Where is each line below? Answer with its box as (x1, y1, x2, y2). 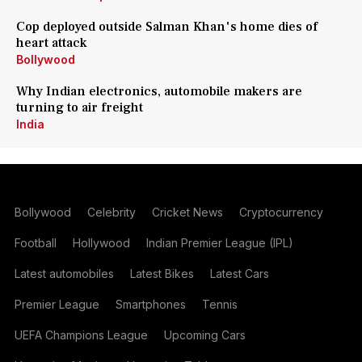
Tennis (201, 297, 238, 311)
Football (14, 236, 57, 250)
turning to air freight (16, 99, 143, 116)
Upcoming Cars (163, 328, 246, 342)
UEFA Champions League (14, 328, 148, 342)
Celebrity (86, 205, 136, 219)
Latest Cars (209, 267, 269, 280)
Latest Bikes (129, 267, 194, 280)
